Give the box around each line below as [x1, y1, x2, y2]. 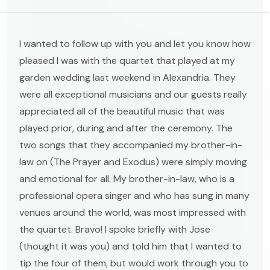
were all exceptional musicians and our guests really [19, 87, 247, 101]
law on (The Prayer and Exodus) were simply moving [19, 155, 247, 168]
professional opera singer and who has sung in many [19, 189, 250, 202]
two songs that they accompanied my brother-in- [19, 138, 242, 151]
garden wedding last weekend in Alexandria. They [19, 71, 236, 84]
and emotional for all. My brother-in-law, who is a [19, 172, 234, 185]
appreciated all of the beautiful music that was [19, 104, 225, 118]
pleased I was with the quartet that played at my [19, 54, 235, 67]
